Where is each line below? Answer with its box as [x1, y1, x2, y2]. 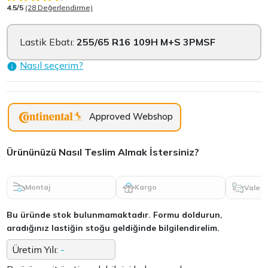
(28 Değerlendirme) [25, 2, 93, 12]
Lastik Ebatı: [20, 35, 77, 48]
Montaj [25, 182, 51, 192]
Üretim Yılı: [12, 243, 61, 256]
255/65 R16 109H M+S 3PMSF [77, 35, 216, 48]
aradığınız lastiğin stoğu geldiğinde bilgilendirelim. [7, 223, 220, 234]
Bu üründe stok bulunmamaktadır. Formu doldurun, [7, 209, 223, 221]
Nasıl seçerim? [20, 59, 84, 71]
